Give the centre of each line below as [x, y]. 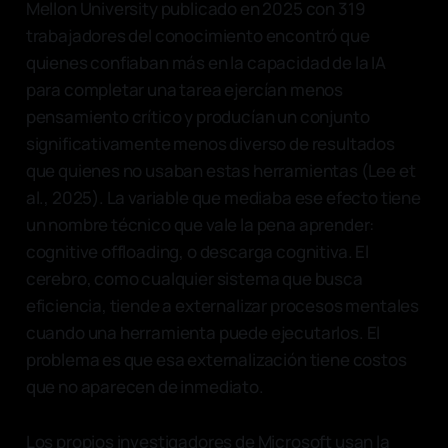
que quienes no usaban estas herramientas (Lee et [220, 170]
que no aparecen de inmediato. [144, 386]
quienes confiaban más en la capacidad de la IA [205, 62]
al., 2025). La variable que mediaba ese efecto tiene [223, 197]
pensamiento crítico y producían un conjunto [197, 116]
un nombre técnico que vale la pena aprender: [200, 224]
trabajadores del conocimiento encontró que [197, 35]
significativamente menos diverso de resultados [210, 143]
